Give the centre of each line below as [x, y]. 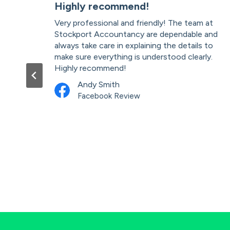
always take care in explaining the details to [134, 46]
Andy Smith [99, 85]
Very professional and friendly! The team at [134, 23]
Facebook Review [109, 96]
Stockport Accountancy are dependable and [136, 34]
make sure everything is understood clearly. [133, 57]
